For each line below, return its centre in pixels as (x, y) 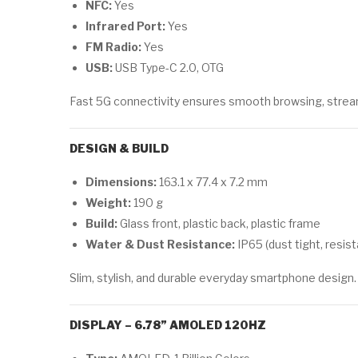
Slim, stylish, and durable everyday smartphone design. (213, 278)
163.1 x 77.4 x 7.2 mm (212, 182)
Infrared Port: (125, 26)
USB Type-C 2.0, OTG (168, 68)
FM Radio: (113, 47)
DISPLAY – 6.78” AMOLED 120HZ (168, 325)
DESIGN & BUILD (119, 148)
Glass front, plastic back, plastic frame (219, 223)
